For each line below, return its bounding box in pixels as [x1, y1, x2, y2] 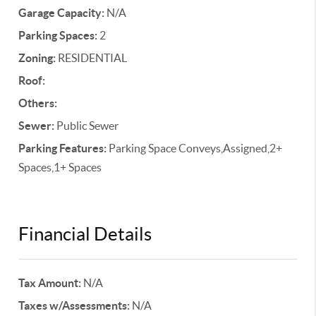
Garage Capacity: [18, 6, 105, 19]
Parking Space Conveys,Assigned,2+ [107, 142, 283, 154]
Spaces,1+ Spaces [18, 161, 102, 174]
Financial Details [18, 224, 152, 244]
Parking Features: [18, 142, 107, 154]
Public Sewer [54, 119, 119, 132]
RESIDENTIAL [56, 51, 128, 64]
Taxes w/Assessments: [18, 299, 130, 312]
